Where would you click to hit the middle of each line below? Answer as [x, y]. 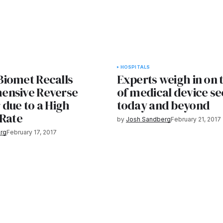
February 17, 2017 [32, 132]
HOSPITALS [135, 67]
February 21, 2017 [196, 119]
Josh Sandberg [148, 119]
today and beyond [163, 105]
